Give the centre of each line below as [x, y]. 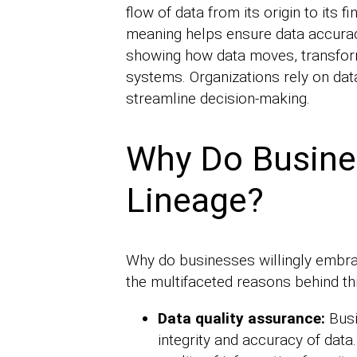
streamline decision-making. [218, 99]
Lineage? [194, 200]
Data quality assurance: [243, 318]
